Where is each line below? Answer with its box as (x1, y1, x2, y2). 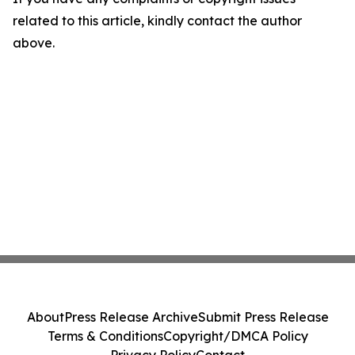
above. (13, 35, 55, 52)
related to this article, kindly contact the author (13, 13, 302, 29)
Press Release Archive (63, 309, 198, 325)
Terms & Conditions (47, 328, 163, 344)
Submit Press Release (197, 309, 329, 325)
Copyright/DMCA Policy (162, 328, 308, 344)
